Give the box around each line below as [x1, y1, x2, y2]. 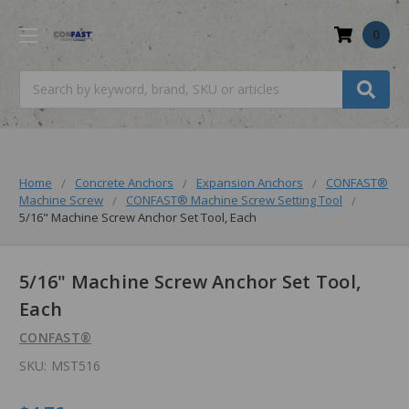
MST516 [50, 357, 100, 375]
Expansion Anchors [196, 173, 303, 191]
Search [19, 70, 59, 89]
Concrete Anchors [75, 173, 173, 191]
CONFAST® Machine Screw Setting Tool [126, 191, 342, 208]
